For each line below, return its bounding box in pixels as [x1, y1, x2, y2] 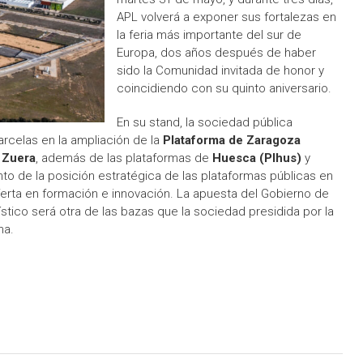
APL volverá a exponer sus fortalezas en [117, 10, 336, 24]
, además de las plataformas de [36, 151, 212, 165]
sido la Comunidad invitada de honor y [117, 63, 324, 78]
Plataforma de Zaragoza [163, 133, 301, 147]
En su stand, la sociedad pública [117, 115, 293, 130]
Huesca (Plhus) [212, 151, 301, 165]
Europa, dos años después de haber [117, 45, 316, 60]
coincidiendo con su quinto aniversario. [117, 81, 331, 96]
